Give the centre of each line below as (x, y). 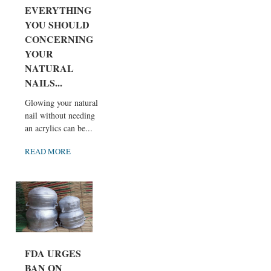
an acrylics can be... (59, 128)
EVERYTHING (58, 10)
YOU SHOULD (57, 24)
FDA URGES (53, 253)
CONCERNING (59, 39)
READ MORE (48, 151)
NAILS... (44, 82)
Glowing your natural (61, 102)
